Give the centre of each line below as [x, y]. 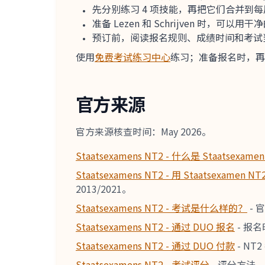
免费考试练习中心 [132, 57]
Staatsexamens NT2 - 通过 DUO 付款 [155, 246]
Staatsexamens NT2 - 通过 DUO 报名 [155, 227]
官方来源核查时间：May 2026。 [143, 132]
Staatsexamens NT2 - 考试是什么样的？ [161, 208]
